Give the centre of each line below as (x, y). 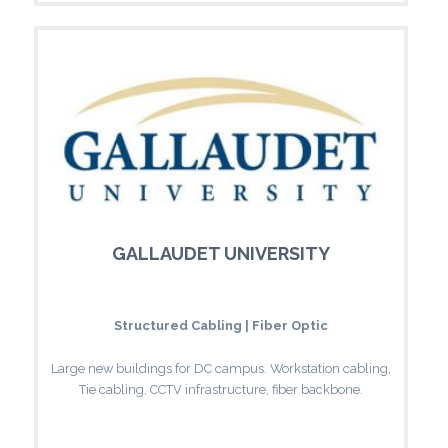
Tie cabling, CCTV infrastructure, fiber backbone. (221, 389)
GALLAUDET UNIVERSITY (221, 253)
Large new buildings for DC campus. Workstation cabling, (221, 368)
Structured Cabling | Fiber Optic (221, 325)
